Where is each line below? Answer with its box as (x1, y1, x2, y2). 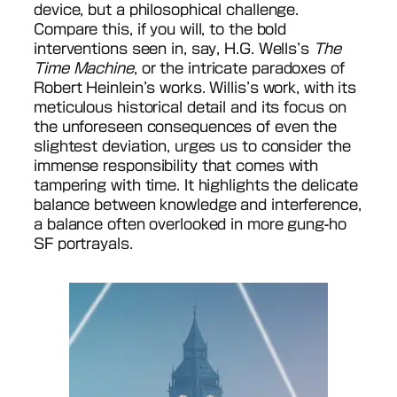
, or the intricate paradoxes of (133, 61, 345, 76)
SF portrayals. (34, 237, 133, 252)
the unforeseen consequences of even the (34, 120, 338, 135)
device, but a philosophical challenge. (34, 3, 300, 18)
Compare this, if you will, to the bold (34, 22, 287, 37)
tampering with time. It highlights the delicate (34, 178, 359, 193)
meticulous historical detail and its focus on (34, 100, 346, 115)
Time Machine (34, 61, 134, 76)
